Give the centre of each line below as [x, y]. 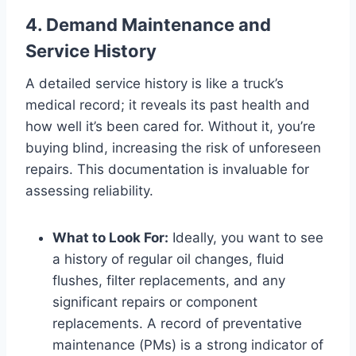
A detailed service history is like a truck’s [155, 83]
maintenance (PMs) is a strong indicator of [188, 344]
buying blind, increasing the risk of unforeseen [173, 147]
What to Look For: [110, 237]
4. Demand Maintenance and [148, 24]
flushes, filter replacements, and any [169, 280]
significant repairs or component [155, 302]
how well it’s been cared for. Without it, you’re [170, 126]
